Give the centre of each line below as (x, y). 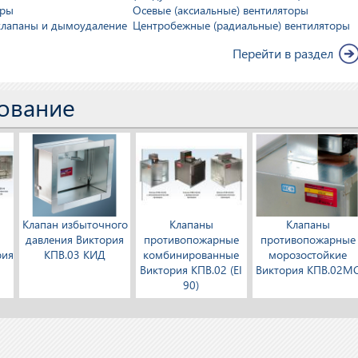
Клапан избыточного (75, 225)
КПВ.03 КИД (75, 255)
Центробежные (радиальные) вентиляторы (242, 25)
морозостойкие (308, 255)
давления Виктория (75, 240)
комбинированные (191, 255)
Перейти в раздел (283, 53)
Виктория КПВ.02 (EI (191, 270)
